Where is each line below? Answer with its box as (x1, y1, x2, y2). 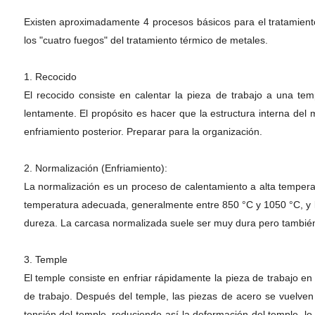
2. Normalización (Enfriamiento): (23, 162, 167, 174)
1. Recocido (23, 71, 77, 82)
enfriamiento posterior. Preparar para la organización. (23, 126, 262, 137)
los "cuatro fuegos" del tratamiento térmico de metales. (23, 34, 268, 46)
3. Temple (23, 254, 67, 265)
